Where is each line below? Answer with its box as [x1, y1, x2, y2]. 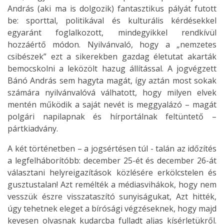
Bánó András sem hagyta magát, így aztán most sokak [7, 75, 216, 86]
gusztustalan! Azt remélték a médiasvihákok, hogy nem [7, 179, 216, 190]
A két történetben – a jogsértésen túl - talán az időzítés [7, 143, 216, 154]
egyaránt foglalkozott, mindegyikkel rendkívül [7, 27, 216, 38]
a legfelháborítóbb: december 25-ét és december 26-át [7, 155, 216, 166]
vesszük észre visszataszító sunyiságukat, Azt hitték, [7, 191, 216, 202]
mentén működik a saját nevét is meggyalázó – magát [7, 99, 216, 110]
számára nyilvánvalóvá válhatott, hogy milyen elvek [7, 87, 216, 98]
